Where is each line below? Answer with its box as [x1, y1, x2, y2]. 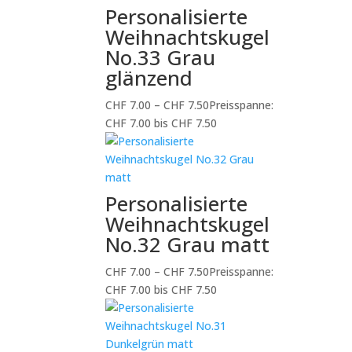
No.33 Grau [105, 43, 216, 71]
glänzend [105, 64, 193, 92]
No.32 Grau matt [105, 230, 270, 258]
